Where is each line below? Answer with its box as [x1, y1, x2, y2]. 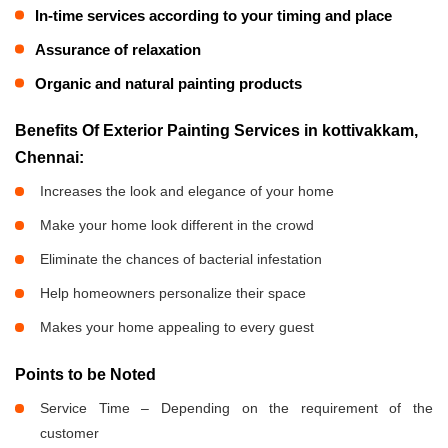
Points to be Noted [15, 365, 156, 383]
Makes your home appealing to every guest [40, 318, 314, 335]
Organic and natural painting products [35, 74, 302, 92]
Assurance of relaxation [35, 40, 201, 58]
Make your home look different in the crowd [40, 216, 314, 233]
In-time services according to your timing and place [35, 6, 392, 24]
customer [40, 424, 99, 441]
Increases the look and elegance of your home [40, 182, 334, 199]
